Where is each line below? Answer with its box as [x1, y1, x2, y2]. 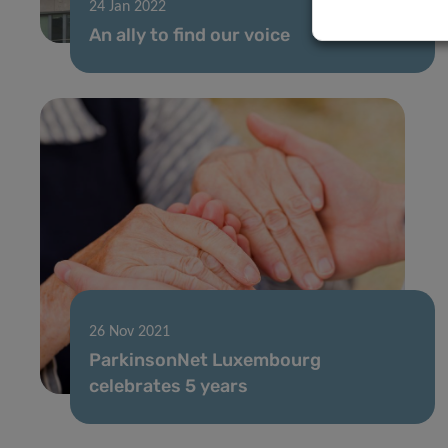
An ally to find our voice [89, 23, 290, 46]
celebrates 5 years [89, 374, 248, 397]
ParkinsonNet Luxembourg [89, 348, 321, 371]
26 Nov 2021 [89, 323, 170, 340]
